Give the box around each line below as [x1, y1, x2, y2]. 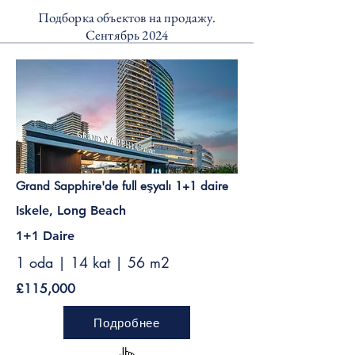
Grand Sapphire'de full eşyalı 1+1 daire [16, 178, 228, 193]
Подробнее [94, 315, 160, 330]
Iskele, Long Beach [16, 203, 126, 218]
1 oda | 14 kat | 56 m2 [16, 253, 170, 272]
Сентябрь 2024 [85, 26, 169, 44]
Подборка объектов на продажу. [37, 9, 216, 26]
